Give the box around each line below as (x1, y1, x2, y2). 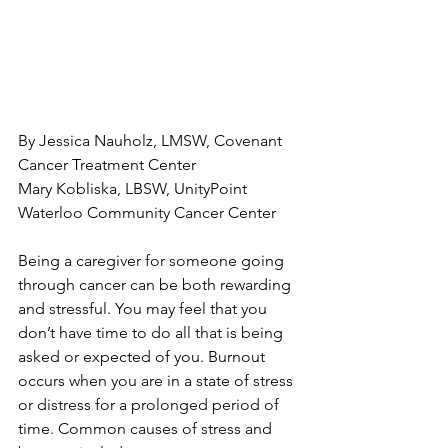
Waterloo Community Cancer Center (18, 203, 276, 222)
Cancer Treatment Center (18, 155, 196, 174)
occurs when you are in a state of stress (18, 371, 297, 390)
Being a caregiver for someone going (18, 251, 288, 270)
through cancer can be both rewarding (18, 275, 295, 294)
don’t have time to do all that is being (18, 323, 287, 342)
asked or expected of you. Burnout (18, 347, 269, 366)
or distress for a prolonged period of (18, 395, 283, 414)
